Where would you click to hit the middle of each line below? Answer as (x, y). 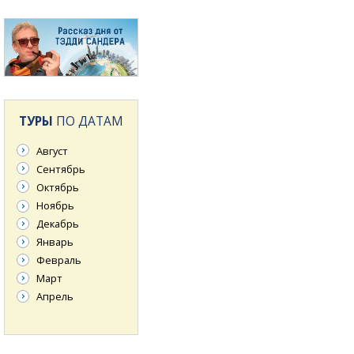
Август (52, 151)
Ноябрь (55, 205)
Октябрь (58, 187)
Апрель (55, 297)
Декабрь (58, 224)
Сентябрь (61, 169)
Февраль (59, 260)
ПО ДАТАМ (88, 121)
